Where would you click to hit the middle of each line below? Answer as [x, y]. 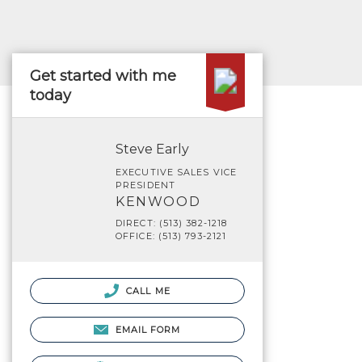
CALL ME [147, 291]
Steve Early [152, 149]
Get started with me [103, 76]
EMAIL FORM [148, 330]
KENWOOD [158, 202]
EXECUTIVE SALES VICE [176, 172]
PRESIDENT [145, 185]
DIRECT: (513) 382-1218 [172, 223]
